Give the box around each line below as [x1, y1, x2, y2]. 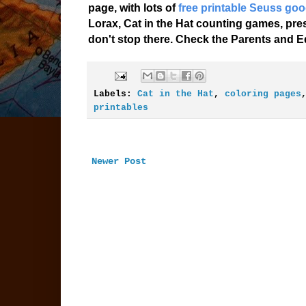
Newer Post [91, 156, 146, 167]
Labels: [93, 89, 137, 100]
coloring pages [224, 89, 301, 100]
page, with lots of [87, 2, 178, 14]
